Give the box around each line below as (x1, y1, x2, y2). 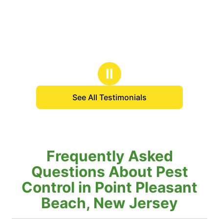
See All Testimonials (72, 92, 147, 102)
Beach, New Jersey (41, 194, 178, 212)
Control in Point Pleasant (22, 178, 197, 196)
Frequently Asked (46, 147, 173, 165)
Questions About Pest (31, 162, 188, 180)
